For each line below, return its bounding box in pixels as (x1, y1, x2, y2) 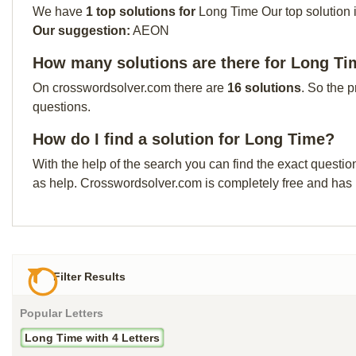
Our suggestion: (33, 24, 130, 37)
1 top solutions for (86, 5, 199, 18)
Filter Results (50, 270, 126, 284)
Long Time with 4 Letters (25, 331, 160, 345)
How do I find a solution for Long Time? (33, 130, 335, 148)
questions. (33, 100, 91, 114)
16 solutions (227, 81, 301, 95)
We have (33, 5, 86, 18)
